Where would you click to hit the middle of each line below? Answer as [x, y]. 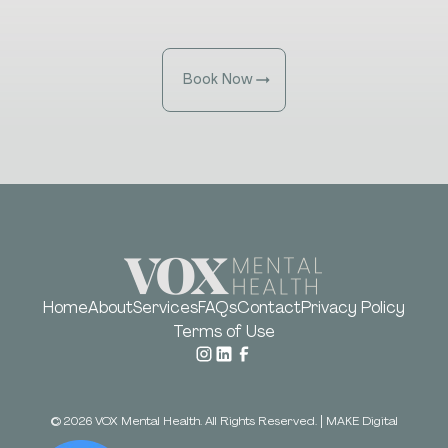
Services [165, 307]
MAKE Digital [361, 421]
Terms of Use [224, 331]
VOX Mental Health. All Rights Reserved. [205, 421]
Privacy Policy [353, 307]
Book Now [218, 79]
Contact [269, 307]
